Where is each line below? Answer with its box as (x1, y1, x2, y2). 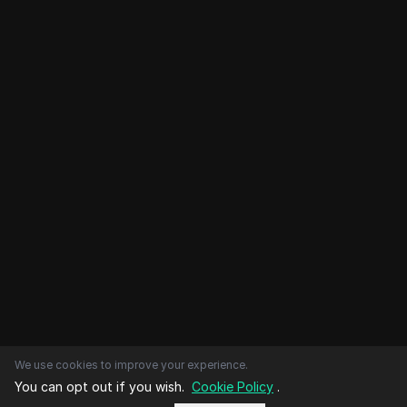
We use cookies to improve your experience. (15, 358, 248, 372)
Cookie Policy (192, 379, 273, 394)
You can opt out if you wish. (15, 379, 184, 394)
